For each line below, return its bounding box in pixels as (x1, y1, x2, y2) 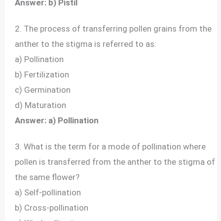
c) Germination (15, 84, 71, 95)
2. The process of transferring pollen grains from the (15, 23, 212, 34)
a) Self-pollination (15, 187, 81, 197)
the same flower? (15, 172, 80, 182)
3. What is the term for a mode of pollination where (15, 141, 206, 151)
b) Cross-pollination (15, 202, 89, 213)
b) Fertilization (15, 69, 70, 79)
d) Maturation (15, 100, 67, 110)
